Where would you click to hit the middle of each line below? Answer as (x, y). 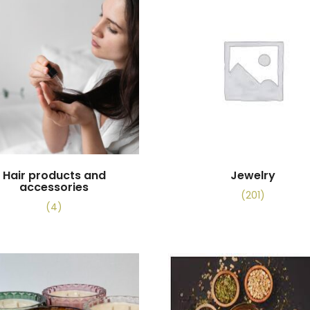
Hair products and (54, 176)
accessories (54, 188)
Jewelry (253, 176)
